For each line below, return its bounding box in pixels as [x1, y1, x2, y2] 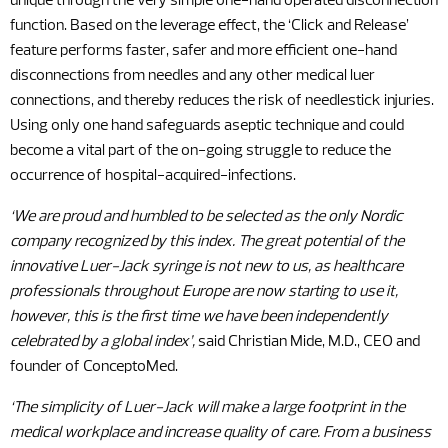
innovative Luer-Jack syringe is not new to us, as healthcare [10, 259, 403, 275]
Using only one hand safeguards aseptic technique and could [10, 118, 404, 134]
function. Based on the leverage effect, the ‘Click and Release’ [10, 18, 409, 34]
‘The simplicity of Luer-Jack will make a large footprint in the [10, 400, 405, 416]
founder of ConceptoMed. [10, 359, 178, 375]
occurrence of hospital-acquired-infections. [10, 168, 296, 184]
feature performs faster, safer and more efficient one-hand [10, 43, 397, 59]
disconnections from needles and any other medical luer [10, 68, 375, 84]
